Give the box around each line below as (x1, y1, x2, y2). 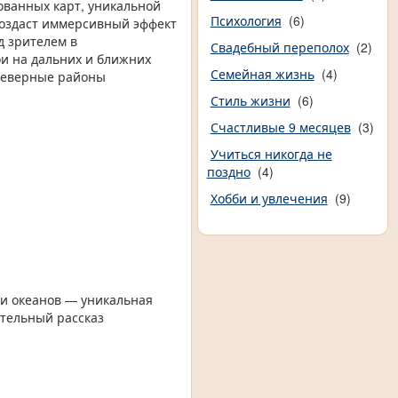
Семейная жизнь (210, 65, 314, 84)
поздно (206, 163, 251, 181)
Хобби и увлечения (210, 189, 328, 208)
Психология (210, 12, 282, 30)
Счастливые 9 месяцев (210, 118, 351, 137)
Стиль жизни (210, 92, 291, 110)
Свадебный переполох (210, 38, 349, 57)
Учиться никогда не (210, 145, 332, 163)
